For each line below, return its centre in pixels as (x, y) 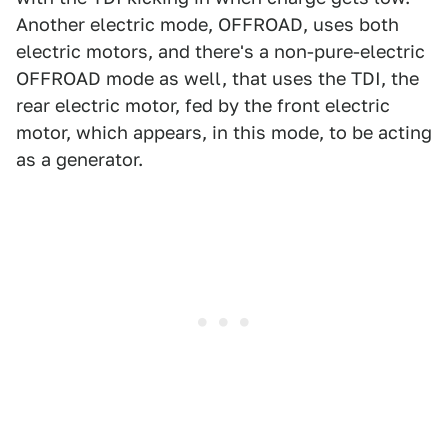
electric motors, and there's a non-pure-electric (220, 51)
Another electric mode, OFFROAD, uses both (207, 24)
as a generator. (79, 159)
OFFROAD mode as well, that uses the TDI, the (217, 78)
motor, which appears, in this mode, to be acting (224, 132)
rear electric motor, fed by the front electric (203, 105)
